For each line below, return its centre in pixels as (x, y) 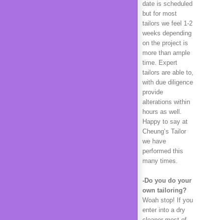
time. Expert (160, 63)
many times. (160, 161)
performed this (163, 151)
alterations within (166, 102)
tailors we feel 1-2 (167, 23)
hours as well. (162, 112)
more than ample (166, 53)
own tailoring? (165, 190)
